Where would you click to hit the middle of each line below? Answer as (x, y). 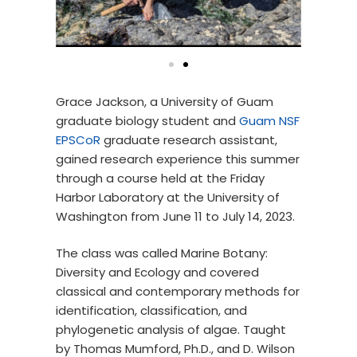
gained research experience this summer (178, 159)
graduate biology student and (147, 120)
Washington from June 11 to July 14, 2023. (177, 216)
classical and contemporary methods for (178, 292)
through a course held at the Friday (160, 178)
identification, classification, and (151, 311)
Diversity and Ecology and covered (157, 273)
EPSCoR (78, 139)
